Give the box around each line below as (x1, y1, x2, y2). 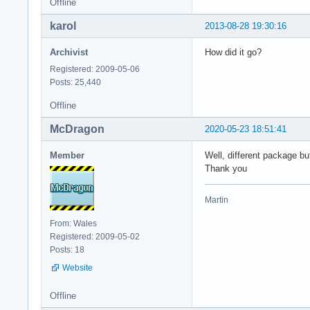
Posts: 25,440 (50, 77, 101, 87)
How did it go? (205, 47, 262, 57)
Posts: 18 (50, 244, 84, 255)
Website (62, 262, 93, 273)
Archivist (50, 47, 88, 57)
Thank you (205, 163, 247, 174)
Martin (205, 194, 228, 205)
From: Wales (50, 218, 97, 228)
